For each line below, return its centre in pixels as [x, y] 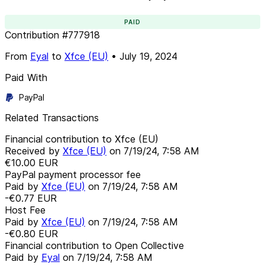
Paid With [26, 77]
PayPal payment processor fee [73, 174]
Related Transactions [52, 117]
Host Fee [25, 210]
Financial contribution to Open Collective [94, 245]
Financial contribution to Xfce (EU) [82, 139]
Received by [34, 151]
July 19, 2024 [148, 56]
